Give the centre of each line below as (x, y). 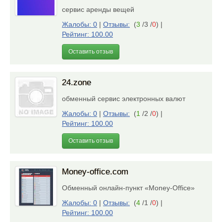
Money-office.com (95, 172)
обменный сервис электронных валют (126, 99)
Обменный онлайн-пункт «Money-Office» (130, 188)
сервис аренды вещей (100, 9)
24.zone (77, 83)
